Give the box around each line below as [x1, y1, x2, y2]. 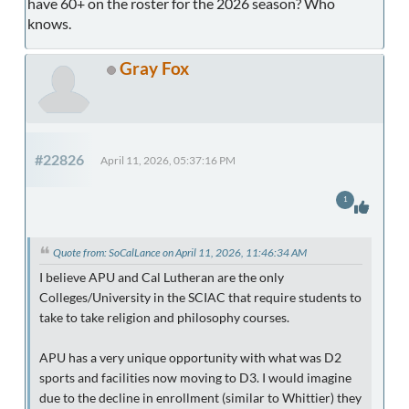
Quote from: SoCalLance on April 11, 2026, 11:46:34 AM [53, 245, 307, 259]
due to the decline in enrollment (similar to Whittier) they [39, 390, 362, 405]
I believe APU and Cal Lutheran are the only [39, 269, 284, 285]
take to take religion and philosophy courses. [39, 309, 289, 325]
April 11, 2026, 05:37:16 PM [100, 153, 236, 166]
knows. [27, 14, 71, 32]
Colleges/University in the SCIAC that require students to [39, 289, 362, 305]
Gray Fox [120, 57, 189, 79]
